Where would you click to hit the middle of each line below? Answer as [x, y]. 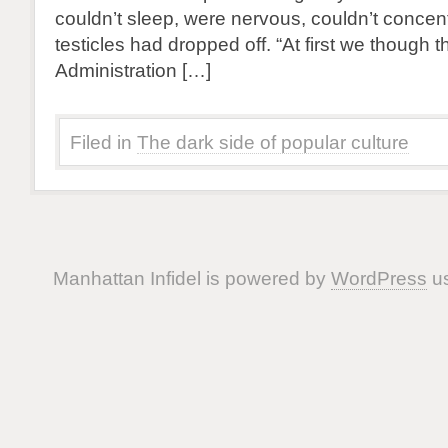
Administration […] [133, 70]
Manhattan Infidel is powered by [191, 278]
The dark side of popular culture [273, 142]
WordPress [378, 278]
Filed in [101, 142]
